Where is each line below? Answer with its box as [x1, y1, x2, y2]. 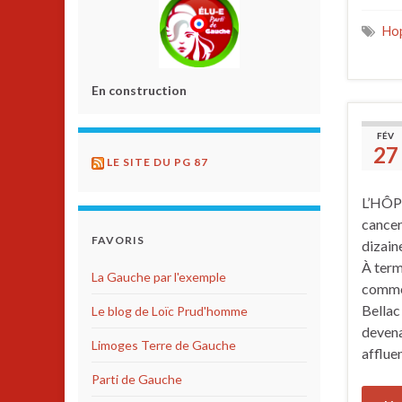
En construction [92, 83, 187, 98]
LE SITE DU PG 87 [107, 155, 208, 169]
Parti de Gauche [92, 371, 182, 387]
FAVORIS [92, 232, 144, 247]
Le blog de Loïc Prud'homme [92, 302, 248, 319]
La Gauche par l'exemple [92, 268, 226, 284]
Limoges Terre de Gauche [92, 336, 236, 353]
